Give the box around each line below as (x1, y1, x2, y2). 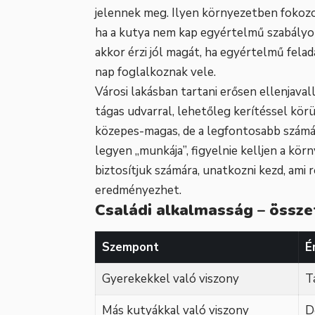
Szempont (101, 238, 159, 255)
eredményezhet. (95, 182, 181, 199)
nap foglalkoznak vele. (95, 64, 216, 81)
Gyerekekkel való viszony (101, 270, 239, 287)
